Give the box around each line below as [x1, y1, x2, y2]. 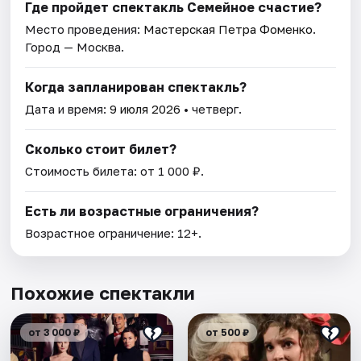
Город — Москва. [25, 39, 125, 55]
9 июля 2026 [110, 102, 181, 117]
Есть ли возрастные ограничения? [25, 203, 259, 220]
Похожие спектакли [10, 282, 196, 305]
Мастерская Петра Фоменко [143, 22, 313, 37]
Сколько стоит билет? [25, 141, 177, 158]
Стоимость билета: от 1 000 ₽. [25, 164, 205, 179]
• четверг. [180, 102, 243, 117]
